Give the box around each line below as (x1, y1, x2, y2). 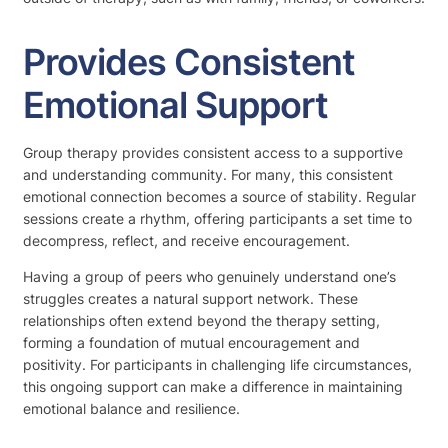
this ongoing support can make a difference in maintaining (23, 377, 403, 395)
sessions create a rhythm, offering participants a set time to (23, 209, 412, 227)
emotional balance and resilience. (23, 399, 240, 417)
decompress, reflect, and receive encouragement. (23, 231, 350, 249)
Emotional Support (23, 82, 328, 127)
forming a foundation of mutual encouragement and (23, 333, 360, 351)
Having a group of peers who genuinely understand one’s (23, 267, 396, 285)
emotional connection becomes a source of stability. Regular (23, 187, 416, 205)
